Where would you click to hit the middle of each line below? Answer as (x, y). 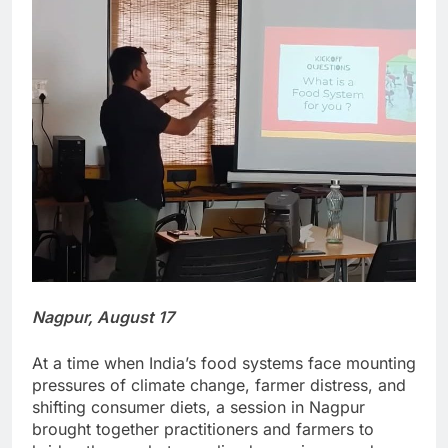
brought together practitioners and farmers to (203, 428)
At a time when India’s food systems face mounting (224, 362)
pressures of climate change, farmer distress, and (219, 384)
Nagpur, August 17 (103, 316)
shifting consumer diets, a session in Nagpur (198, 406)
